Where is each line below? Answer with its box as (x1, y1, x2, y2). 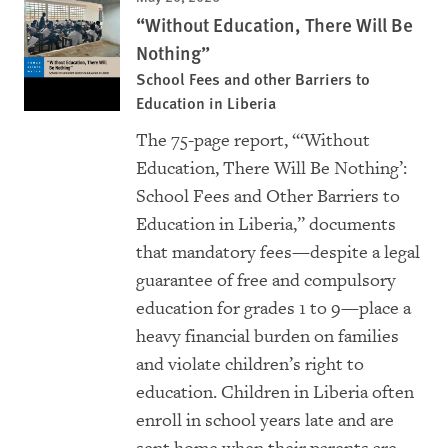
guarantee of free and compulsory (136, 269, 396, 293)
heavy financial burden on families (136, 325, 399, 349)
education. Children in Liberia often (136, 381, 414, 405)
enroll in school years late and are (136, 409, 394, 433)
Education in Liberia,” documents (136, 213, 396, 237)
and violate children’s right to (136, 353, 364, 377)
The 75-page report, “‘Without (136, 129, 370, 153)
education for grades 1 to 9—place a (136, 297, 411, 321)
